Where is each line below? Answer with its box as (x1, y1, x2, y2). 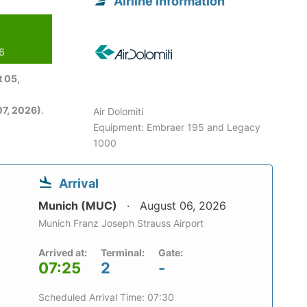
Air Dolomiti (93, 106, 144, 118)
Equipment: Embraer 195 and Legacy (93, 121, 261, 134)
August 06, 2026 (140, 199, 226, 213)
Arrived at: (38, 247, 87, 259)
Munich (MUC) (38, 199, 120, 213)
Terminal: (101, 247, 145, 259)
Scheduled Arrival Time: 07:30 (38, 291, 174, 304)
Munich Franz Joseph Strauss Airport (38, 217, 204, 230)
